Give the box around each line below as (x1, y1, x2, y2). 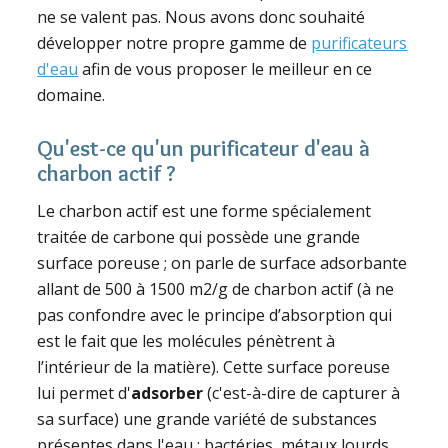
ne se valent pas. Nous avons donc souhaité (37, 6, 366, 29)
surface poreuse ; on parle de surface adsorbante (37, 252, 408, 275)
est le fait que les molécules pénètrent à (37, 330, 336, 353)
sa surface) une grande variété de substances (37, 408, 378, 431)
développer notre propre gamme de (37, 32, 312, 55)
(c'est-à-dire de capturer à (203, 382, 401, 405)
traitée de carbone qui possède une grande (37, 226, 361, 249)
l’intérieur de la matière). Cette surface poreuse (37, 356, 391, 379)
